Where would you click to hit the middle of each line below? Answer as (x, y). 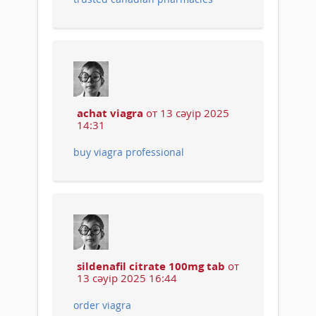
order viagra (102, 305)
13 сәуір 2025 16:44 (127, 278)
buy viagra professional (129, 152)
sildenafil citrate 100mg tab (151, 266)
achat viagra (110, 113)
